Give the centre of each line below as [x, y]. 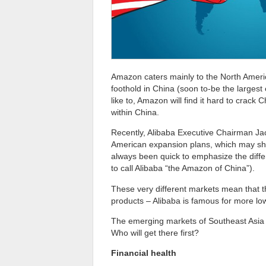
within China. [135, 112]
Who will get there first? [155, 233]
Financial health [144, 253]
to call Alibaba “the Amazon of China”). [183, 168]
